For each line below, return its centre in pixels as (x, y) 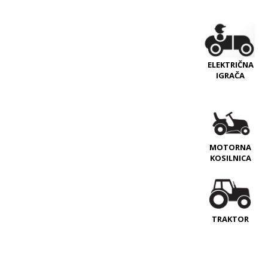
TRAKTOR (231, 219)
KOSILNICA (230, 158)
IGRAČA (231, 76)
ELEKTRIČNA (230, 65)
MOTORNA (231, 147)
